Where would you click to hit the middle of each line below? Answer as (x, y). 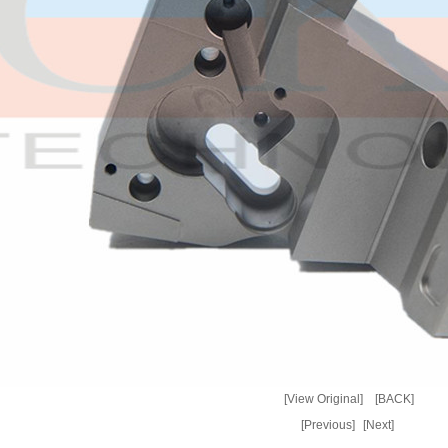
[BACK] (394, 399)
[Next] (378, 425)
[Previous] (327, 425)
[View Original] (323, 399)
